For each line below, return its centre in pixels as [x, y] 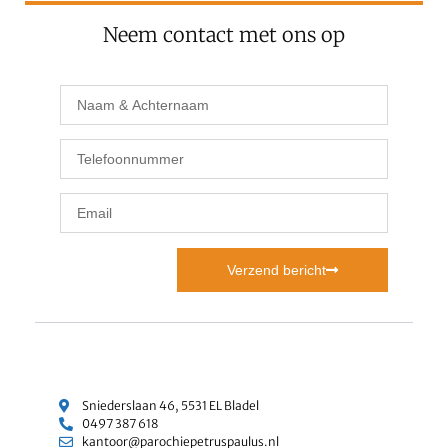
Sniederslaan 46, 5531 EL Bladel [170, 406]
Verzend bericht [276, 270]
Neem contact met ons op [224, 35]
